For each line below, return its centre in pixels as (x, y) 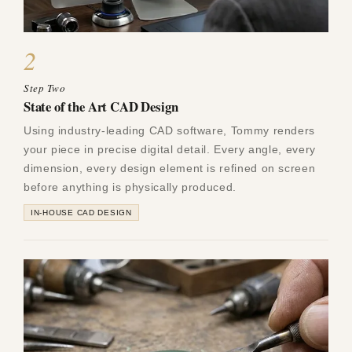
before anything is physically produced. (130, 187)
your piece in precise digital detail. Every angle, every (170, 149)
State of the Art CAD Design (101, 106)
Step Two (45, 88)
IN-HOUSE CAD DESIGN (81, 212)
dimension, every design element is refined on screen (170, 168)
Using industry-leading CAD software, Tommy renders (170, 130)
